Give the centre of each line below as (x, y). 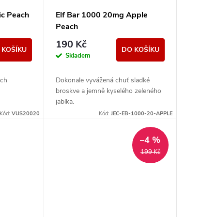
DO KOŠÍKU (140, 49)
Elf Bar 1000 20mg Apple (101, 15)
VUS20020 (25, 113)
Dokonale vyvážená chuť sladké (102, 80)
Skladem (77, 55)
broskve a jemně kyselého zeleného (108, 91)
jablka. (65, 101)
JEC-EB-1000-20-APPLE (141, 113)
